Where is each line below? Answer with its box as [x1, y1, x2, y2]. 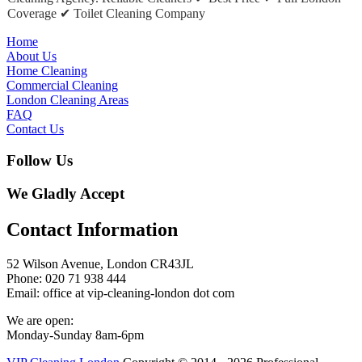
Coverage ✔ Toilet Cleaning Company [7, 6, 205, 21]
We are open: [6, 313, 74, 327]
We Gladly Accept [6, 184, 124, 202]
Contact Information [6, 218, 178, 240]
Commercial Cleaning [6, 78, 118, 93]
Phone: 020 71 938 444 [6, 271, 126, 285]
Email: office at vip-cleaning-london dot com [6, 285, 234, 300]
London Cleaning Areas [6, 93, 128, 107]
